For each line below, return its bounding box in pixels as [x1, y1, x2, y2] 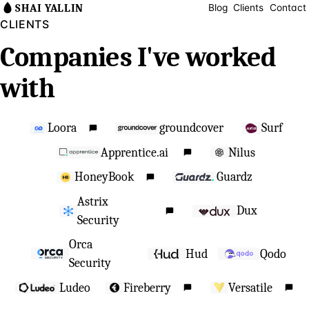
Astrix [77, 194, 108, 209]
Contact [269, 2, 306, 14]
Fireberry [123, 280, 171, 295]
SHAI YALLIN [15, 2, 84, 14]
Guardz [217, 170, 253, 184]
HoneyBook [74, 170, 134, 184]
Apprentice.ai [101, 145, 169, 160]
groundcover [159, 121, 224, 135]
